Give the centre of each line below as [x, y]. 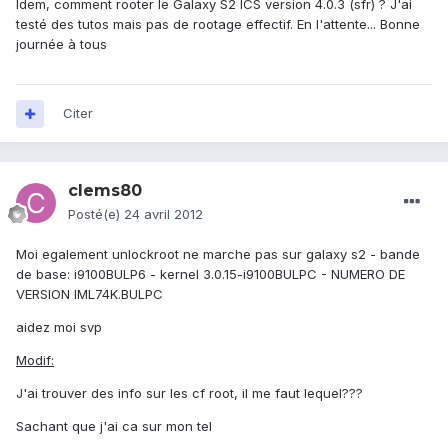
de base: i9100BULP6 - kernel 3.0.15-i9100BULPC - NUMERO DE [210, 274]
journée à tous [61, 44]
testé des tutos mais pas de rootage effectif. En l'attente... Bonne [218, 24]
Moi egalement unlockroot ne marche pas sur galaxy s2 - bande [218, 254]
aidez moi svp [59, 327]
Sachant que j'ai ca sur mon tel [114, 426]
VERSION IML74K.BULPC [89, 294]
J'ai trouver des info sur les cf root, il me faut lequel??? [189, 393]
